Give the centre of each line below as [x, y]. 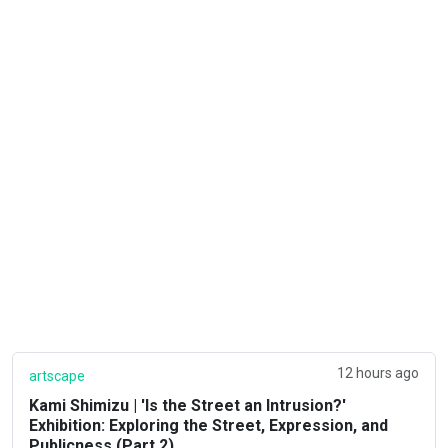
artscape [57, 375]
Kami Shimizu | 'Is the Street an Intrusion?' [187, 405]
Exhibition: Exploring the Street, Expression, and [208, 425]
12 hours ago [378, 372]
